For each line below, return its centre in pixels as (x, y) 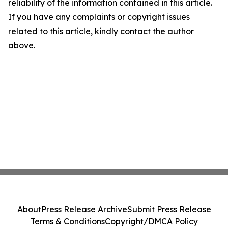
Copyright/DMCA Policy (151, 221)
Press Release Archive (84, 209)
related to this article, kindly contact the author (101, 31)
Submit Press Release (169, 209)
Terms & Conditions (67, 221)
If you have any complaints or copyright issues (99, 17)
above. (22, 45)
